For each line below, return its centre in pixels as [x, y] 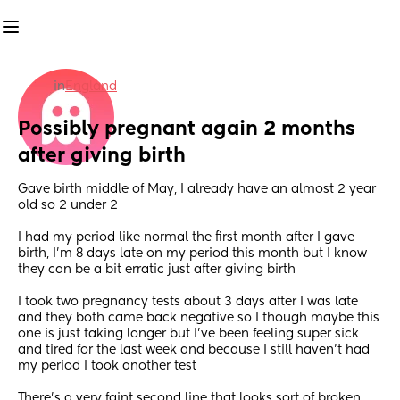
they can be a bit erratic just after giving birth [157, 270]
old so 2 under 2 [68, 206]
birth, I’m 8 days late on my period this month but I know [192, 254]
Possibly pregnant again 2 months [187, 130]
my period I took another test [107, 367]
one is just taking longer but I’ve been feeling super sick [188, 334]
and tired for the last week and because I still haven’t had [194, 350]
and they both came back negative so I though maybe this [199, 318]
